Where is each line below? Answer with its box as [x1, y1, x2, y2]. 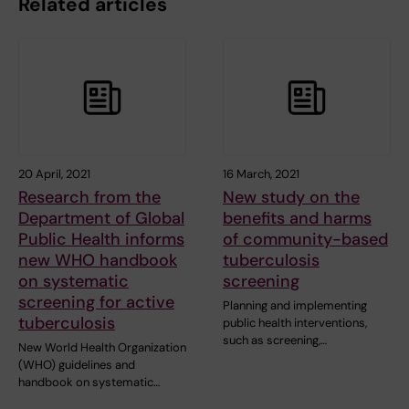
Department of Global [18, 207, 184, 230]
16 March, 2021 [223, 166, 299, 183]
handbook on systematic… [18, 374, 160, 391]
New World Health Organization [18, 340, 186, 356]
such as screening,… [223, 332, 327, 349]
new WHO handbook [18, 249, 177, 272]
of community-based [223, 228, 388, 251]
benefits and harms [223, 207, 372, 230]
